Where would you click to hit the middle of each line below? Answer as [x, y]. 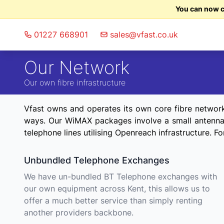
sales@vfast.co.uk [144, 34]
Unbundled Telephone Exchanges [97, 160]
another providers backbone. [79, 212]
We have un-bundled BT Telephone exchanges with [120, 176]
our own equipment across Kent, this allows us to [117, 188]
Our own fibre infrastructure [75, 82]
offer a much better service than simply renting [113, 200]
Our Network [77, 67]
